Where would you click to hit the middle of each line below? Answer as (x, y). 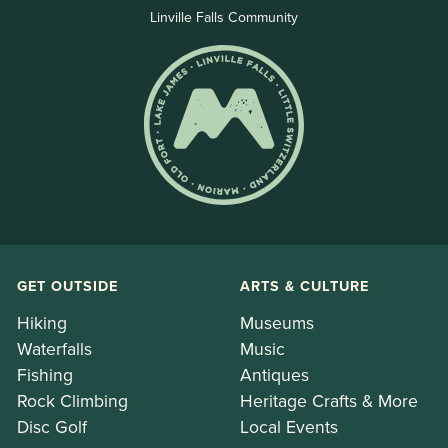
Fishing (45, 374)
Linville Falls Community (224, 17)
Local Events (289, 426)
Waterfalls (54, 348)
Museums (277, 322)
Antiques (274, 374)
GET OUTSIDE (67, 285)
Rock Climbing (72, 400)
